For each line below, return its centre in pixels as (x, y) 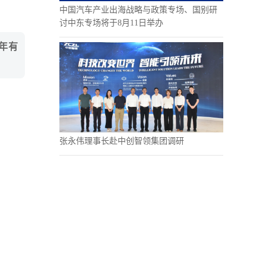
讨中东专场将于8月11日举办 (111, 23)
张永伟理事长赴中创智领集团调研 (122, 141)
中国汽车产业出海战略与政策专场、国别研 (138, 10)
